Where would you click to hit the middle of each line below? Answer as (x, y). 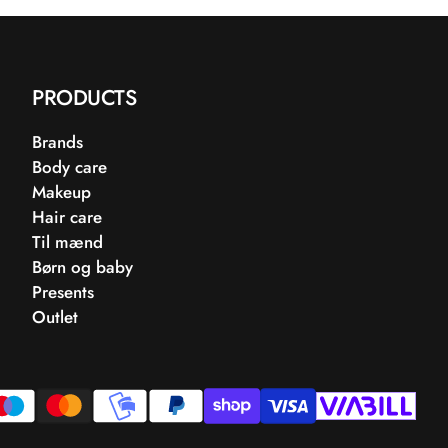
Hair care (67, 217)
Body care (69, 167)
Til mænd (67, 242)
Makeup (61, 192)
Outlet (55, 317)
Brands (57, 142)
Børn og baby (82, 267)
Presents (63, 292)
